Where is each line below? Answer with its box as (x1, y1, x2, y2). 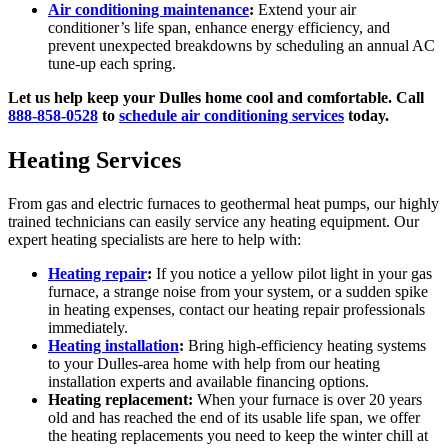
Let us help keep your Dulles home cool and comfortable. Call (8, 89, 424, 107)
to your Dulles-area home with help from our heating (48, 354, 380, 372)
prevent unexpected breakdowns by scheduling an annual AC (48, 37, 435, 55)
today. (344, 107, 389, 125)
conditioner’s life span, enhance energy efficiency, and (48, 19, 390, 37)
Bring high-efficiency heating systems (184, 336, 426, 354)
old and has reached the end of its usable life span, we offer (48, 408, 420, 426)
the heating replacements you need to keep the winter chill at (48, 426, 428, 444)
